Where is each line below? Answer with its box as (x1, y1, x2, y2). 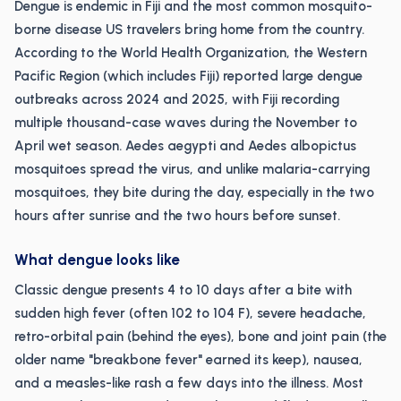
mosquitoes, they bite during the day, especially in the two (14, 184, 374, 200)
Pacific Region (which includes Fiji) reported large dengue (14, 68, 363, 84)
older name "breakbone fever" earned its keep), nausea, (14, 352, 363, 368)
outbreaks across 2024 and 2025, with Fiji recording (14, 91, 339, 107)
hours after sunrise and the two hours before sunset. (14, 208, 340, 224)
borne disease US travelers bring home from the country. (14, 21, 364, 38)
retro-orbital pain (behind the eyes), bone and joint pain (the (14, 328, 387, 345)
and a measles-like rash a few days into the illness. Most (14, 375, 363, 391)
